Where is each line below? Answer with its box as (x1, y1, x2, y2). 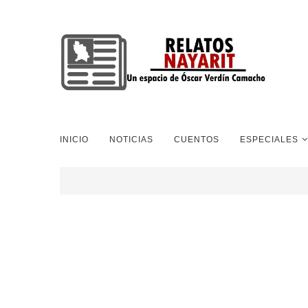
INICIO (60, 135, 89, 144)
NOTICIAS (109, 135, 153, 144)
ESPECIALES (240, 135, 298, 144)
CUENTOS (174, 135, 219, 144)
